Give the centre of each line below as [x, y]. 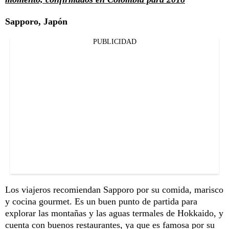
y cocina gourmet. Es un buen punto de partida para [101, 201]
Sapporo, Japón [36, 21]
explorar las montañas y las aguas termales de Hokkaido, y [114, 213]
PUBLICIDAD [114, 41]
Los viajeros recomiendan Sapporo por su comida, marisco [114, 189]
